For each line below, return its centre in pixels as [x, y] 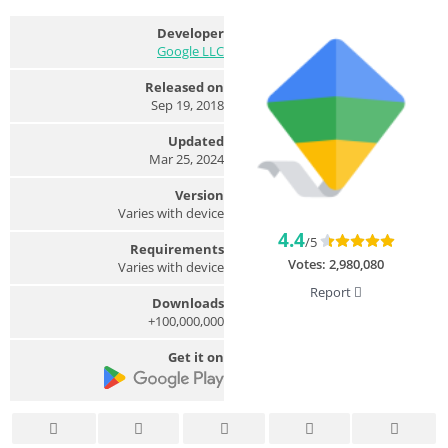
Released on [184, 86]
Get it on [196, 356]
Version [199, 194]
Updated [196, 140]
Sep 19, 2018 [187, 104]
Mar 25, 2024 [186, 158]
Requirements [177, 248]
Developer [190, 32]
